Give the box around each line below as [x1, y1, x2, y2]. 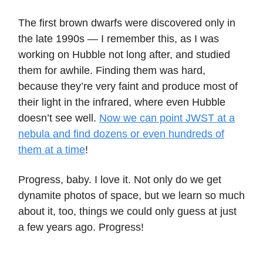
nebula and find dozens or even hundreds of [18, 128, 224, 140]
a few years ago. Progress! [18, 221, 144, 234]
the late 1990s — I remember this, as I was [18, 33, 219, 45]
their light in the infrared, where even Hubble [18, 96, 225, 109]
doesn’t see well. [18, 112, 99, 124]
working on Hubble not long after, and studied [18, 49, 230, 61]
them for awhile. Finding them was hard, [18, 65, 205, 77]
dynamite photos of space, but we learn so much [18, 190, 245, 202]
